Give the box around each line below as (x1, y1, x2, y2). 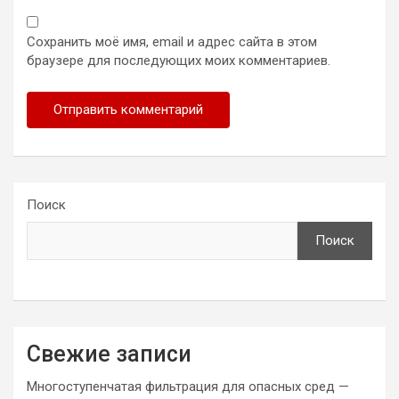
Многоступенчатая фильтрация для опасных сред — (27, 379, 349, 395)
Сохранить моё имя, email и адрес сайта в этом (27, 34, 317, 50)
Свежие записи (27, 341, 191, 367)
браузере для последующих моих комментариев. (27, 53, 330, 69)
